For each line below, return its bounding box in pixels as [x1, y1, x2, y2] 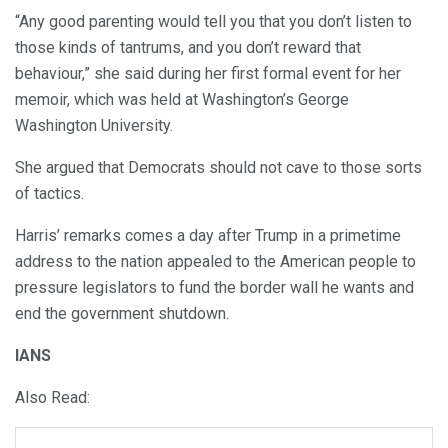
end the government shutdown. [15, 304, 229, 324]
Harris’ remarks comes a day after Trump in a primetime [15, 226, 401, 246]
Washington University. [15, 116, 173, 136]
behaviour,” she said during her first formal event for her [15, 64, 401, 84]
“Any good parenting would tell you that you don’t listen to [15, 12, 412, 32]
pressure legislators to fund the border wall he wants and [15, 278, 414, 298]
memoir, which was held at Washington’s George [15, 90, 349, 110]
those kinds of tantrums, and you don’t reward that [15, 38, 361, 58]
